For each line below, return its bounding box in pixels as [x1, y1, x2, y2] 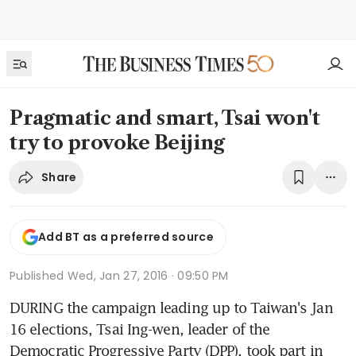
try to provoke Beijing [10, 131, 225, 154]
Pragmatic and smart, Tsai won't [10, 106, 320, 130]
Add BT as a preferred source [38, 229, 214, 246]
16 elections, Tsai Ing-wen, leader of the [10, 319, 270, 338]
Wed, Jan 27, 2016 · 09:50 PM [67, 267, 229, 284]
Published [10, 267, 68, 284]
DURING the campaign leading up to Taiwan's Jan [10, 298, 333, 316]
